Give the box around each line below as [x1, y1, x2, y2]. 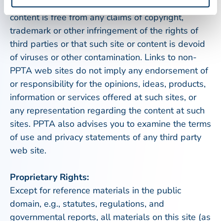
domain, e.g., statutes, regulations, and [10, 198, 164, 210]
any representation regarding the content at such [10, 105, 205, 116]
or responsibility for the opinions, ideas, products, [10, 78, 206, 90]
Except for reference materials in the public [10, 184, 181, 196]
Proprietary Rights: [10, 171, 89, 183]
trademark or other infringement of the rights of [10, 25, 198, 37]
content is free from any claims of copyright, [10, 11, 184, 23]
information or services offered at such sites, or [10, 91, 196, 103]
